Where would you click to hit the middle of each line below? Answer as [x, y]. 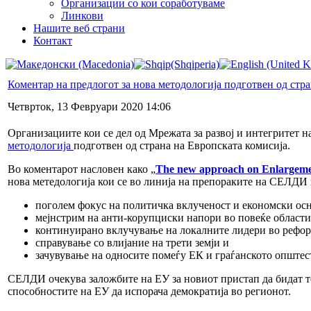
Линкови [82, 15]
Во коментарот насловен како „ [82, 169]
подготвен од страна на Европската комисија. [182, 145]
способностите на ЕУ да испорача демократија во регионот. [149, 291]
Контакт [53, 40]
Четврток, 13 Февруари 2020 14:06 [89, 106]
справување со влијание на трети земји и [132, 242]
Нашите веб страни [79, 28]
